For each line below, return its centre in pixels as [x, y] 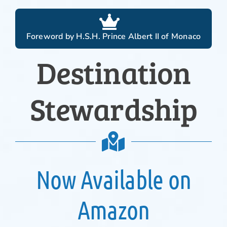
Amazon [113, 210]
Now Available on [113, 179]
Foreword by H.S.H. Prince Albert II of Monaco [113, 36]
